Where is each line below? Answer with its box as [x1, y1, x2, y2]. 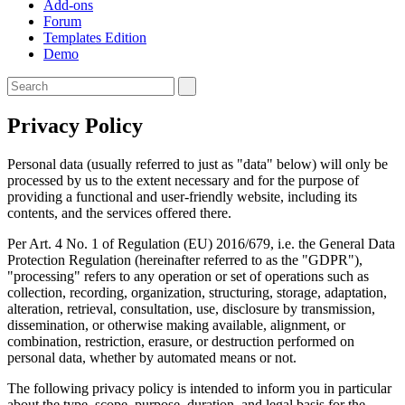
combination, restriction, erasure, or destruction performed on [7, 333, 354, 349]
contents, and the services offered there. [7, 204, 231, 221]
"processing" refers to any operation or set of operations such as [7, 268, 369, 284]
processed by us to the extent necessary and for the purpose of [7, 172, 359, 188]
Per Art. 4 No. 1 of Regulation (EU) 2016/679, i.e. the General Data [7, 235, 395, 251]
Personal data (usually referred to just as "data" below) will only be [7, 155, 388, 172]
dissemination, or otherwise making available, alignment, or [7, 316, 345, 333]
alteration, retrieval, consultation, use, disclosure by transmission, [7, 300, 375, 316]
